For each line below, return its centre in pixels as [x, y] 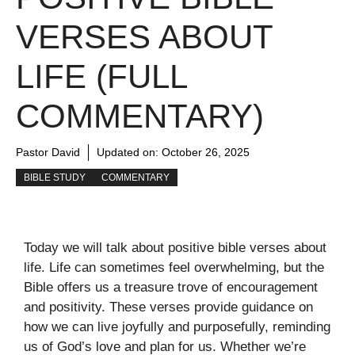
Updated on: [129, 152]
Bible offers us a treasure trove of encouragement [171, 287]
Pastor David [48, 152]
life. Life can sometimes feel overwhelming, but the [174, 267]
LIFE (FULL [101, 76]
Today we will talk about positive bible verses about [175, 248]
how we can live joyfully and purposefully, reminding [177, 327]
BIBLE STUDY [55, 177]
